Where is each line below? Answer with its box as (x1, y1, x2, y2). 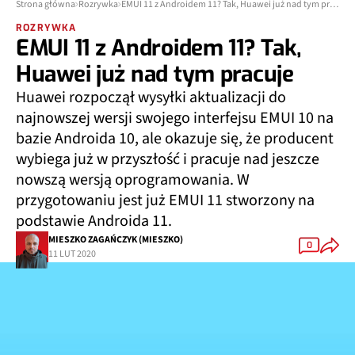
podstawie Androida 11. (16, 210, 172, 232)
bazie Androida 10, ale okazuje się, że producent (16, 128, 334, 150)
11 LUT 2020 (48, 246, 96, 261)
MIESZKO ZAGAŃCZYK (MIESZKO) (48, 232, 183, 246)
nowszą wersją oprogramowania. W (16, 169, 250, 191)
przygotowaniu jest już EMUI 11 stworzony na (16, 189, 315, 212)
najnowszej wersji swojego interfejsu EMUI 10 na (16, 107, 334, 129)
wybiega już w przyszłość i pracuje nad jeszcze (16, 148, 319, 170)
